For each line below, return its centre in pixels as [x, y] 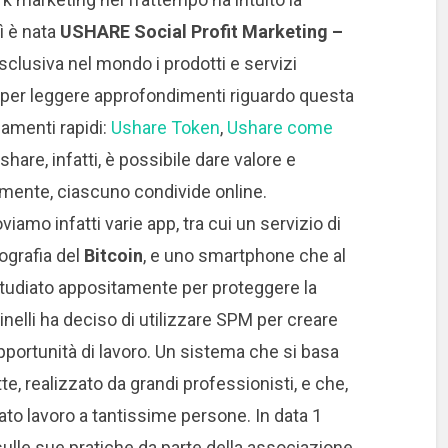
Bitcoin [113, 255]
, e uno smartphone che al [244, 255]
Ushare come [279, 127]
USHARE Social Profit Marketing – [201, 31]
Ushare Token [165, 127]
